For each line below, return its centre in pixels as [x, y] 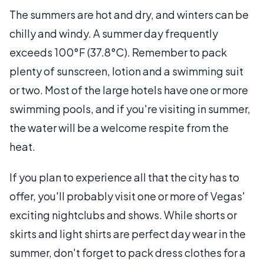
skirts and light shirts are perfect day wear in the [128, 234]
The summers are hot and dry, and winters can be [129, 14]
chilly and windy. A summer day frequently [114, 33]
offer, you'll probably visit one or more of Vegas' [127, 196]
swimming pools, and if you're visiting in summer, [130, 109]
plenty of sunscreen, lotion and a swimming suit [126, 71]
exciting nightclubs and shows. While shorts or [123, 215]
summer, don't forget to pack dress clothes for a [128, 253]
